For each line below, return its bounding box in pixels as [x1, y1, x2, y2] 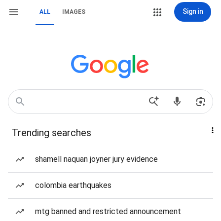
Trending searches [12, 127, 91, 139]
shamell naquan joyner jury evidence [35, 154, 158, 164]
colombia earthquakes [35, 181, 111, 190]
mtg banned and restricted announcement [35, 207, 181, 216]
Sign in [182, 7, 203, 15]
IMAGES [62, 8, 85, 15]
